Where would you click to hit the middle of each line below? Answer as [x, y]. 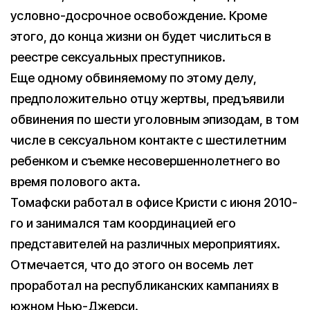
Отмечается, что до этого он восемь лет [132, 265]
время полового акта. [75, 182]
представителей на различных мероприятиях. [145, 244]
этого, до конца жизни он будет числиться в [141, 37]
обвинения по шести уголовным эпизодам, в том [155, 120]
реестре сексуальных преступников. [118, 57]
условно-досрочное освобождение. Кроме [139, 16]
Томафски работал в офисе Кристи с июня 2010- [154, 203]
